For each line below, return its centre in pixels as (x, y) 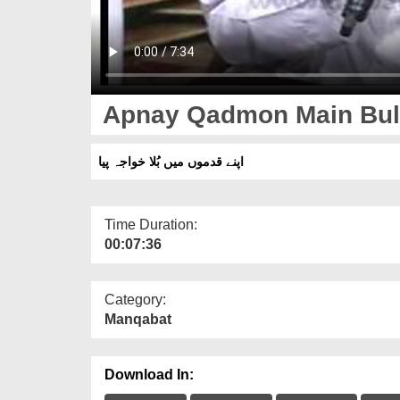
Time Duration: (151, 224)
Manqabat (138, 319)
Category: (135, 299)
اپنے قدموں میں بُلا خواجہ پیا (171, 161)
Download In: (149, 374)
